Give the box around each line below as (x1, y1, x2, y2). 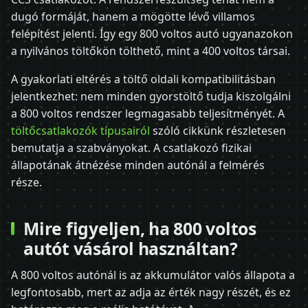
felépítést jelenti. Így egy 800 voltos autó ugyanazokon (11, 25, 293, 41)
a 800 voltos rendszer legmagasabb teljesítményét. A (11, 105, 285, 121)
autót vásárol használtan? (23, 236, 238, 260)
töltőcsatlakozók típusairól (11, 122, 150, 138)
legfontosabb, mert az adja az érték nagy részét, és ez (11, 285, 291, 300)
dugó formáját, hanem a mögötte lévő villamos (11, 8, 255, 24)
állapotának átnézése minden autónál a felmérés (11, 157, 265, 173)
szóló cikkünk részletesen (150, 122, 286, 138)
